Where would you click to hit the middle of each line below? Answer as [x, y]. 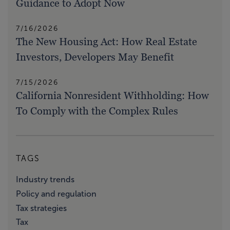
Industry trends [45, 180]
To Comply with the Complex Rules [97, 111]
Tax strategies [41, 208]
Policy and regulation [56, 194]
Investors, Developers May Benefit [95, 57]
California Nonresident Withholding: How [112, 96]
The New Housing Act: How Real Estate [107, 42]
